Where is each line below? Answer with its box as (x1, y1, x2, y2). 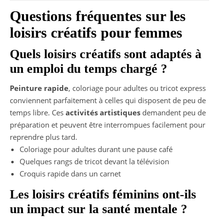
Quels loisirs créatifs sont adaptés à (10, 46, 201, 61)
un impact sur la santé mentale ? (10, 201, 187, 216)
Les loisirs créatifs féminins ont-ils (10, 187, 196, 201)
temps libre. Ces (10, 107, 66, 117)
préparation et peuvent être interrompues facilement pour (10, 119, 205, 130)
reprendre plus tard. (10, 131, 77, 142)
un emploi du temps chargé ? (10, 61, 167, 76)
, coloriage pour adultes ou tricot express (68, 83, 206, 93)
